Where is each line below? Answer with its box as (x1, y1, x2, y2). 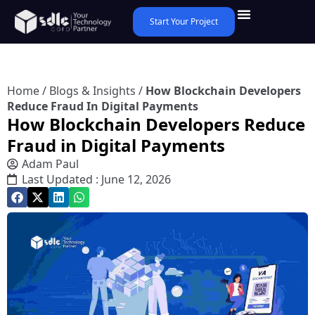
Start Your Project (150, 15, 219, 27)
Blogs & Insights (49, 83, 136, 98)
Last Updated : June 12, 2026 (22, 172, 171, 187)
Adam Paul (22, 156, 79, 172)
